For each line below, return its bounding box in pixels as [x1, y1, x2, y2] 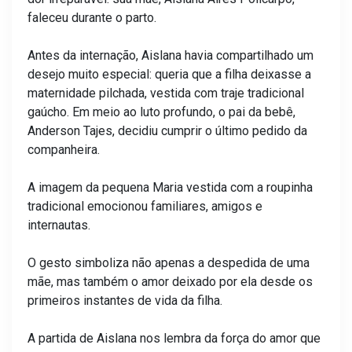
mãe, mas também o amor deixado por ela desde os [27, 274, 313, 289]
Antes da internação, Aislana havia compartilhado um [27, 48, 313, 63]
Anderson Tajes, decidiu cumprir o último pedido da [27, 123, 307, 138]
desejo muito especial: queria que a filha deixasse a [27, 67, 311, 82]
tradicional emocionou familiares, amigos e [27, 199, 262, 214]
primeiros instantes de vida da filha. [27, 293, 222, 308]
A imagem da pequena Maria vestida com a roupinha [27, 180, 313, 195]
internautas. [27, 218, 90, 233]
